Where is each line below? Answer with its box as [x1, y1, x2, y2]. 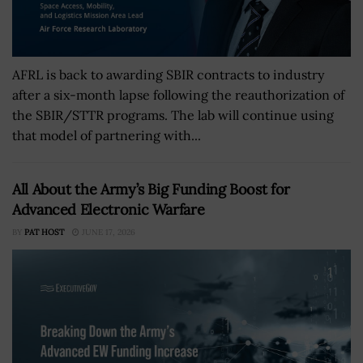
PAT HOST [24, 227, 64, 238]
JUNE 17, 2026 [79, 227, 135, 238]
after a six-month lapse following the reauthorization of [12, 87, 344, 104]
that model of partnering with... [12, 127, 201, 144]
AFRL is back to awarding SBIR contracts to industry [12, 66, 324, 83]
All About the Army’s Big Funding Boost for [12, 180, 290, 199]
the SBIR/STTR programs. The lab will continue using [12, 107, 334, 124]
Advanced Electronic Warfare [12, 200, 205, 220]
